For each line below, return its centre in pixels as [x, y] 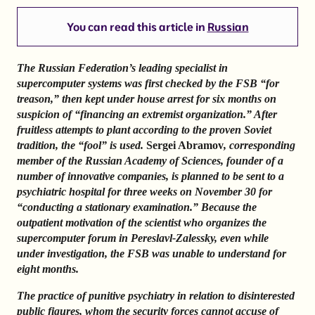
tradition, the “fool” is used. [82, 146]
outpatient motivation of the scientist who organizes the [142, 223]
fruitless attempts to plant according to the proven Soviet [144, 130]
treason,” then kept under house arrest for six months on [147, 99]
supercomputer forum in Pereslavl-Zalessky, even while [143, 238]
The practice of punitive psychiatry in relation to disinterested [156, 296]
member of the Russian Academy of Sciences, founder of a [150, 161]
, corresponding [259, 146]
